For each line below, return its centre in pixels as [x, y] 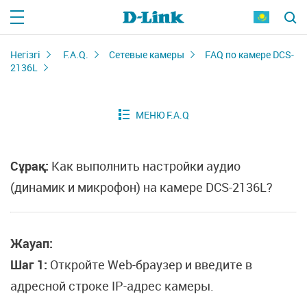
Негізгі [25, 54]
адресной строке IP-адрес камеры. [112, 286]
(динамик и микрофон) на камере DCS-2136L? [142, 187]
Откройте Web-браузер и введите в [151, 265]
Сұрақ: [29, 166]
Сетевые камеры [147, 54]
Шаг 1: [30, 265]
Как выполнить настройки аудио [145, 166]
